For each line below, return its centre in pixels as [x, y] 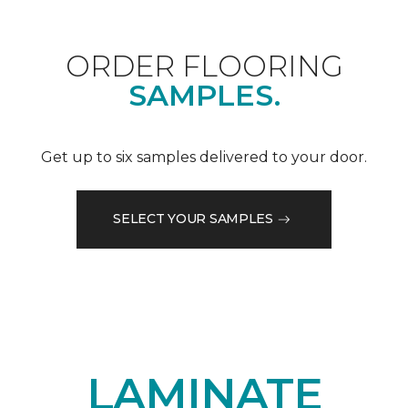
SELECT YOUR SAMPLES [193, 219]
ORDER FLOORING [204, 66]
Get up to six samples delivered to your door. [204, 157]
